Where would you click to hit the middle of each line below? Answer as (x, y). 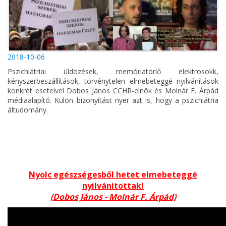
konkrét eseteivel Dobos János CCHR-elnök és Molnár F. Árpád (113, 90)
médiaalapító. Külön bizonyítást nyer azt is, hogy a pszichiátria (113, 100)
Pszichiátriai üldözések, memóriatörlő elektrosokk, (113, 71)
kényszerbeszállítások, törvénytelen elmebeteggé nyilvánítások (113, 81)
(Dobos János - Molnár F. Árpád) (113, 196)
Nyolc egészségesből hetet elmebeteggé (113, 174)
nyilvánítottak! (113, 185)
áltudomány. (28, 109)
